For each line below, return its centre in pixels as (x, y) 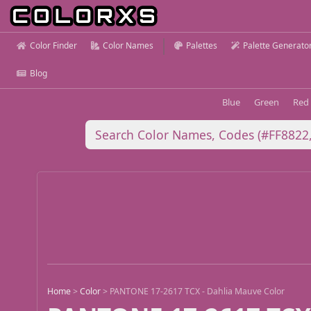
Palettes (202, 45)
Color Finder (53, 45)
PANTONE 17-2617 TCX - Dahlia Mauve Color (197, 292)
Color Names (128, 45)
